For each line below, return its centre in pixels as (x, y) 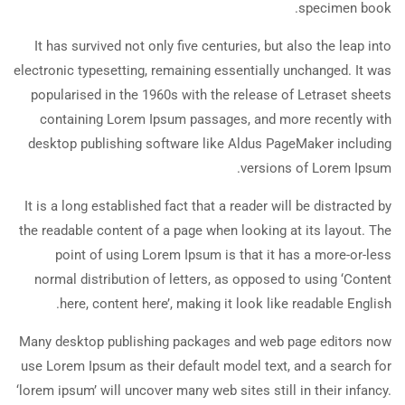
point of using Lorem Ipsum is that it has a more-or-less (223, 254)
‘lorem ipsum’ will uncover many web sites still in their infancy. (204, 390)
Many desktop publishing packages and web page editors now (205, 341)
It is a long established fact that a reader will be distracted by (208, 206)
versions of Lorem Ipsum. (316, 168)
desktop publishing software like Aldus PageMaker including (210, 143)
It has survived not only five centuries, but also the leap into (213, 46)
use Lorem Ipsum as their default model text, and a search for (206, 366)
